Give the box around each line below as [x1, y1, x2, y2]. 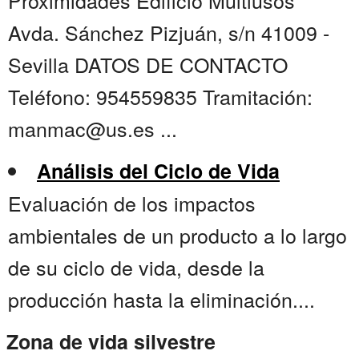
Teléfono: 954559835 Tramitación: [8, 82, 313, 111]
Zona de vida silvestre [6, 327, 216, 357]
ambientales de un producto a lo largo [8, 220, 347, 250]
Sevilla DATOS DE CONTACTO [8, 50, 288, 79]
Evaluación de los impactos [8, 188, 256, 218]
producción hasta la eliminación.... [8, 284, 315, 314]
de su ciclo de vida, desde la [8, 252, 264, 282]
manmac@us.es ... [8, 114, 177, 143]
